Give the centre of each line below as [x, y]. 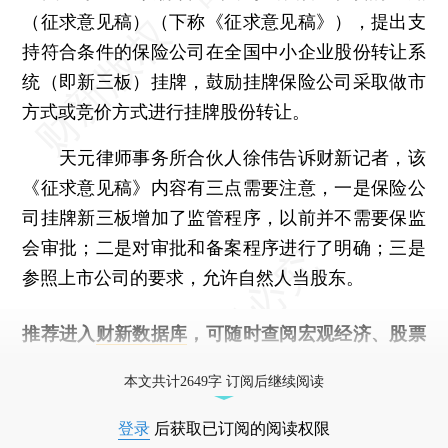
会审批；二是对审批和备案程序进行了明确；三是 [224, 247]
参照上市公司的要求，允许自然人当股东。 [193, 277]
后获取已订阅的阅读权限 [240, 428]
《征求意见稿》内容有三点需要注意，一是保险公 [224, 187]
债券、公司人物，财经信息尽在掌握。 [175, 363]
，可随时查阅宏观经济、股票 [306, 333]
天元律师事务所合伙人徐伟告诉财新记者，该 [224, 157]
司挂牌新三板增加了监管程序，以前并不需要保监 [224, 217]
